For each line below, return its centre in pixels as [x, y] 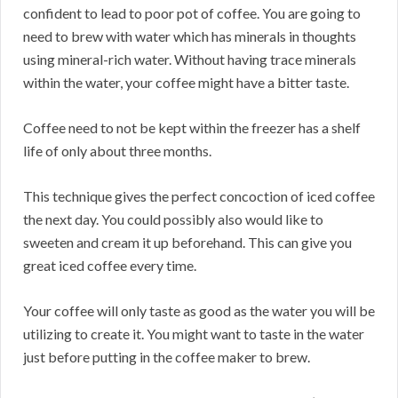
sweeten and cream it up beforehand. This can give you [187, 243]
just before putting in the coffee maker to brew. [167, 357]
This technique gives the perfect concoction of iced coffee [199, 196]
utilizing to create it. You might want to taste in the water [194, 334]
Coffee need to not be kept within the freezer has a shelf [192, 128]
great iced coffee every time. [110, 266]
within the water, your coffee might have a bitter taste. [186, 83]
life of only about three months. [117, 151]
